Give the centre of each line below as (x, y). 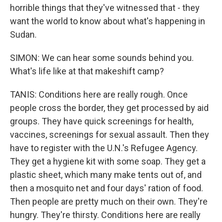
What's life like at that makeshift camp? (87, 71)
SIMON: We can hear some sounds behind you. (102, 58)
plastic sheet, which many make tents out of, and (106, 175)
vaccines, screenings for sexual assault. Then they (110, 135)
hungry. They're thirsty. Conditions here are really (105, 215)
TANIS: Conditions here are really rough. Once (99, 94)
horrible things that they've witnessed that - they (105, 8)
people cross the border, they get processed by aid (109, 108)
